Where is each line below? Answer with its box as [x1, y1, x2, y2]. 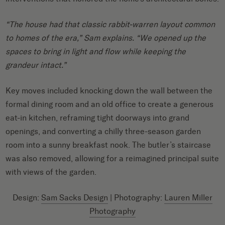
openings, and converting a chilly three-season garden [6, 126, 201, 136]
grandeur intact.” [6, 60, 67, 70]
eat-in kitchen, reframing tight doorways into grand [6, 113, 190, 123]
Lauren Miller [164, 192, 212, 202]
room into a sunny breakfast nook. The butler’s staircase [6, 140, 211, 150]
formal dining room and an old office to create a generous [6, 99, 214, 109]
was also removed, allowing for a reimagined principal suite [6, 153, 219, 163]
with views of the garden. [6, 167, 97, 177]
